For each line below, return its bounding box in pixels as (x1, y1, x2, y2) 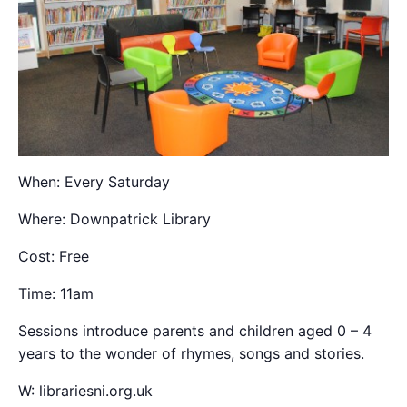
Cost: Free (18, 246, 89, 265)
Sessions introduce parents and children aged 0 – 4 (18, 321, 372, 340)
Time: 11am (18, 283, 94, 303)
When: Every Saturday (18, 172, 170, 191)
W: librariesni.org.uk (18, 381, 153, 400)
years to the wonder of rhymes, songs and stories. (18, 343, 364, 362)
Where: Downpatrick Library (18, 209, 211, 228)
